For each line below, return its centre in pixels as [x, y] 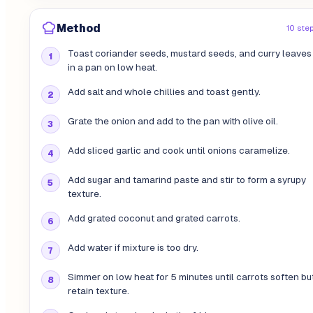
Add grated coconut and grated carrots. [154, 219]
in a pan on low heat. [112, 68]
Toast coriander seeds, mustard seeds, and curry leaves [189, 54]
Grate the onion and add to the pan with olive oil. [173, 122]
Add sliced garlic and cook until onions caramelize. [179, 151]
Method [78, 28]
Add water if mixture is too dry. [133, 248]
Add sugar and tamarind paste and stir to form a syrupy [187, 180]
